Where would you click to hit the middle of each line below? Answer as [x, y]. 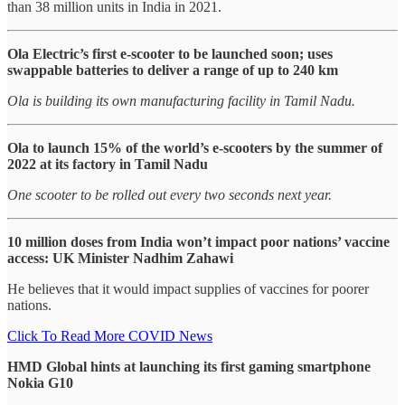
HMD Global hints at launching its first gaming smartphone [189, 366]
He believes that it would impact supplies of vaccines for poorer [188, 288]
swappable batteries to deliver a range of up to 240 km [173, 70]
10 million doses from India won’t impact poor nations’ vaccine [198, 241]
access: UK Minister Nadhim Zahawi [120, 258]
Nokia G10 [40, 382]
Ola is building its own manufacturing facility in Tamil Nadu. [181, 100]
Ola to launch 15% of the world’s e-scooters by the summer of [195, 147]
